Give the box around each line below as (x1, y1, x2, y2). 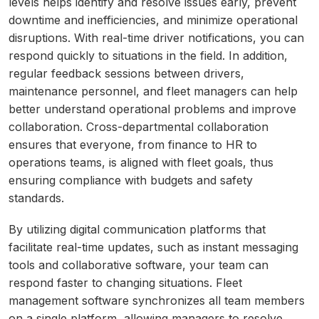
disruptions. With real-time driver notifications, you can (9, 31, 304, 46)
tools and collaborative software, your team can (9, 258, 268, 273)
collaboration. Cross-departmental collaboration (9, 120, 268, 135)
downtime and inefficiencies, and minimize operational (9, 13, 298, 28)
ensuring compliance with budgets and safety (9, 173, 253, 188)
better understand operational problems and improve (9, 102, 296, 117)
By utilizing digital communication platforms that (9, 222, 266, 237)
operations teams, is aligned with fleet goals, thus (9, 155, 273, 170)
